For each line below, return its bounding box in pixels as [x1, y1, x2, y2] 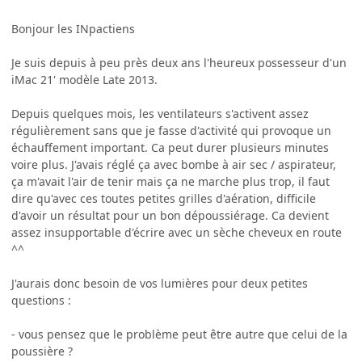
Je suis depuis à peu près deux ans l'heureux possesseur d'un [11, 54, 347, 70]
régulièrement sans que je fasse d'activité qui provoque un [11, 122, 331, 138]
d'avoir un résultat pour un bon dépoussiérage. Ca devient [11, 207, 329, 223]
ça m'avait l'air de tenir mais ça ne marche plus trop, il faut [11, 173, 330, 189]
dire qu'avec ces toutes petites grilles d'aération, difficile [11, 190, 316, 206]
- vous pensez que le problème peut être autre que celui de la [11, 326, 347, 342]
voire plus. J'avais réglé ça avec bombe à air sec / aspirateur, [11, 156, 336, 172]
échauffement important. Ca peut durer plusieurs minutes [11, 139, 329, 155]
